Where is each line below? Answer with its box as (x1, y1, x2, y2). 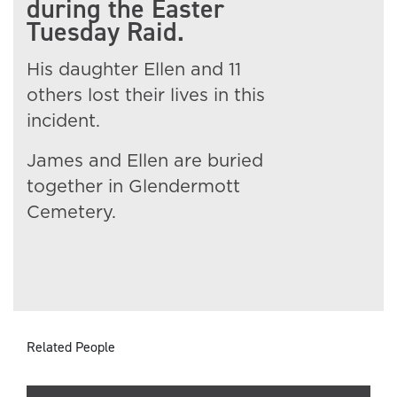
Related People (27, 338, 115, 356)
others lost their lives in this (27, 87, 265, 105)
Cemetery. (27, 204, 116, 222)
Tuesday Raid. (27, 14, 184, 50)
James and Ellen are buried (27, 152, 263, 170)
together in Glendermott (27, 178, 240, 196)
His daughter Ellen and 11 (27, 61, 241, 79)
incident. (27, 113, 100, 130)
